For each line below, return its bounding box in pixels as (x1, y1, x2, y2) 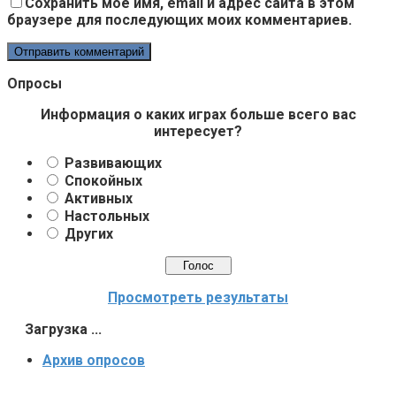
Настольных (65, 207, 149, 225)
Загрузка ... (21, 320, 102, 338)
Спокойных (65, 171, 142, 189)
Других (65, 225, 113, 242)
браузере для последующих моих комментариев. (7, 11, 352, 28)
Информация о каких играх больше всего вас (40, 105, 356, 123)
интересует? (154, 122, 242, 140)
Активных (65, 189, 133, 207)
